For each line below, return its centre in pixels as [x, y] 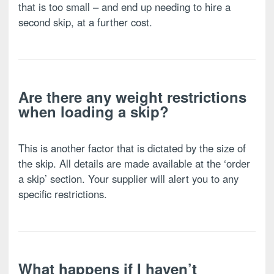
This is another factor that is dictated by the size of [132, 148]
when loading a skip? [94, 112]
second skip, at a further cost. [85, 22]
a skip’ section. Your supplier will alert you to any [128, 179]
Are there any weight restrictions [132, 97]
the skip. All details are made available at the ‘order [134, 164]
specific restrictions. [63, 194]
